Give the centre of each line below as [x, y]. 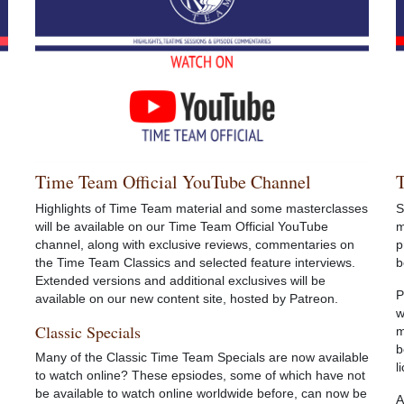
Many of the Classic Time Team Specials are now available [202, 357]
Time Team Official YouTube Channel [173, 181]
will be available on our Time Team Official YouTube [182, 226]
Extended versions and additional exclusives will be [180, 280]
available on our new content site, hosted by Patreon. [187, 298]
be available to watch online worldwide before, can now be [201, 393]
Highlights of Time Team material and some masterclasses [202, 208]
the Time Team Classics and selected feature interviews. [195, 262]
